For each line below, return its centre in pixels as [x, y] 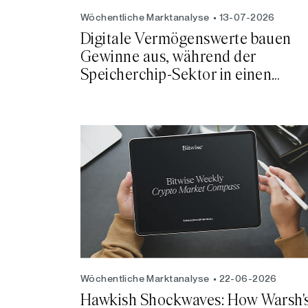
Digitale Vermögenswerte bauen [186, 40]
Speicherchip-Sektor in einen [176, 75]
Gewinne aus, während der [168, 57]
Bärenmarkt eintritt [145, 93]
